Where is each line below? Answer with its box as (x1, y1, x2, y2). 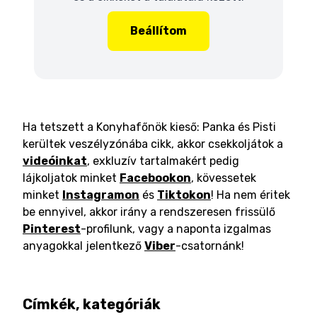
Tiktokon (157, 188, 211, 202)
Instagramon (62, 188, 139, 202)
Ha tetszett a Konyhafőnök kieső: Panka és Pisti (23, 120, 276, 134)
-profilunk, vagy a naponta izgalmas (81, 222, 271, 236)
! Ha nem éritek (211, 188, 290, 202)
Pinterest (23, 222, 81, 236)
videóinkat (23, 154, 87, 168)
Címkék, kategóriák (23, 296, 161, 313)
